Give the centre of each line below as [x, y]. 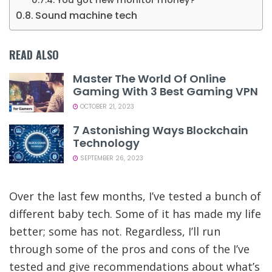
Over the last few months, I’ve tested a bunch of [135, 196]
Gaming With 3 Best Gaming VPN [165, 92]
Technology [106, 143]
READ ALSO [34, 55]
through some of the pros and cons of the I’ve [129, 249]
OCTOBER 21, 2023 [106, 107]
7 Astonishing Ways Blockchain [161, 130]
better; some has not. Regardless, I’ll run [115, 231]
